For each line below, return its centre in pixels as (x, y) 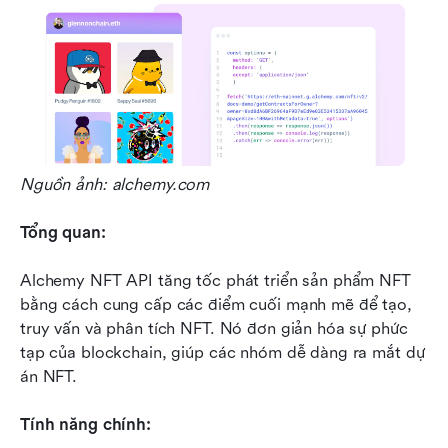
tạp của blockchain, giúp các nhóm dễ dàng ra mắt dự (222, 353)
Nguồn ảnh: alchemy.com (115, 185)
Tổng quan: (63, 233)
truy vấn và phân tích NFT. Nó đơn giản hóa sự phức (214, 329)
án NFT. (49, 377)
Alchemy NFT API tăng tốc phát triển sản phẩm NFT (215, 281)
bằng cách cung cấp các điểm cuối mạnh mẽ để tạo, (216, 305)
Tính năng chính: (85, 425)
